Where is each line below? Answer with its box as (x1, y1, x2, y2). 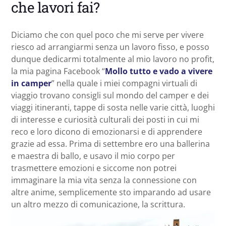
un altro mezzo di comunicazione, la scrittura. (11, 199, 185, 210)
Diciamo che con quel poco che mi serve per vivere (11, 29, 204, 41)
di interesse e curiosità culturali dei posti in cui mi (11, 114, 199, 126)
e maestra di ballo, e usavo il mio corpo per (11, 150, 175, 162)
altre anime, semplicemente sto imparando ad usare (11, 187, 211, 198)
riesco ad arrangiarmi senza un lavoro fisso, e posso (11, 41, 209, 53)
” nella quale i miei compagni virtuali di (51, 78, 197, 89)
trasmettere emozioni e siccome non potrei (11, 162, 177, 174)
